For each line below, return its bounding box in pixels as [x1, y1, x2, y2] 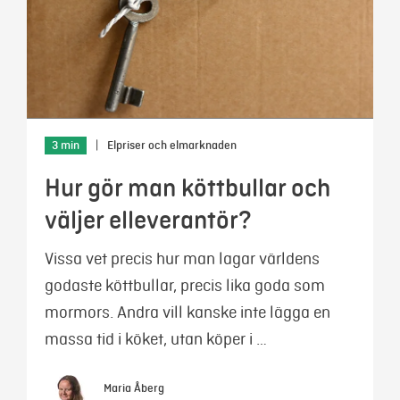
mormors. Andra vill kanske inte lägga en [45, 302, 330, 322]
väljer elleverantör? [45, 204, 252, 236]
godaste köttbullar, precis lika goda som [45, 275, 325, 296]
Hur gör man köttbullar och [45, 172, 330, 204]
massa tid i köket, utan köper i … [45, 329, 267, 349]
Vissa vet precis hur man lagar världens [45, 248, 320, 269]
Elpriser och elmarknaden [107, 138, 237, 153]
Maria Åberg [104, 381, 164, 396]
